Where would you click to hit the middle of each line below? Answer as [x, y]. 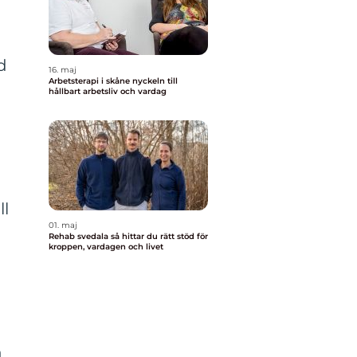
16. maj [63, 70]
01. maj [63, 225]
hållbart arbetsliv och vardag [108, 91]
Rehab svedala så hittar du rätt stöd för [80, 236]
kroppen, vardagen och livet [106, 247]
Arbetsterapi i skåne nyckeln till [90, 81]
